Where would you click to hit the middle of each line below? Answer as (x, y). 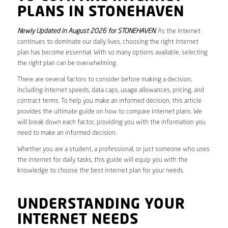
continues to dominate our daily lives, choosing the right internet (108, 42)
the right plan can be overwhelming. (67, 63)
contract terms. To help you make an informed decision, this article (109, 101)
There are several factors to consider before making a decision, (104, 79)
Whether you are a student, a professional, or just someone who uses (113, 149)
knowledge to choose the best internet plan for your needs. (101, 170)
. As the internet (178, 31)
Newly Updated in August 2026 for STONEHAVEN (86, 31)
